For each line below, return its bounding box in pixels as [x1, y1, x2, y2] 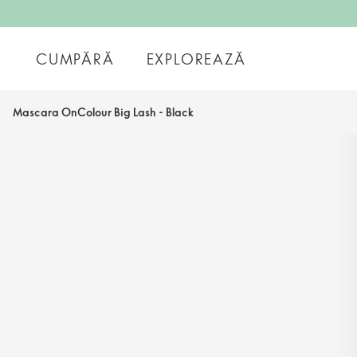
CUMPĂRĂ [36, 49, 115, 69]
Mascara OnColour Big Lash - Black [13, 104, 194, 120]
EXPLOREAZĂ [146, 49, 246, 69]
